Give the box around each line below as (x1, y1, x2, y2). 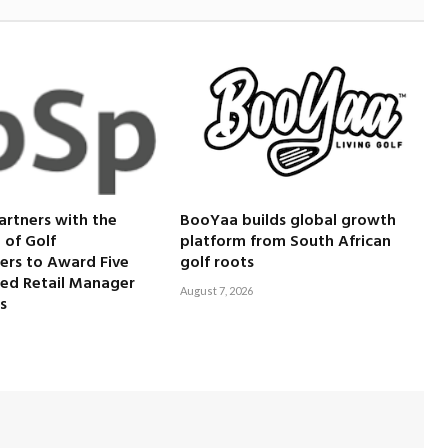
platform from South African (180, 229, 392, 256)
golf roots (180, 250, 255, 277)
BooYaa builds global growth (180, 208, 397, 235)
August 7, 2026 (180, 284, 254, 298)
